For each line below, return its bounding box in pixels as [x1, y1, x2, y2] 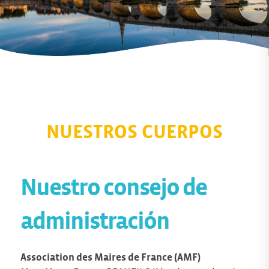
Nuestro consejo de [20, 174, 207, 201]
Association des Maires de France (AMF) [20, 252, 201, 263]
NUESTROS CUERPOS [46, 121, 223, 143]
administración [20, 208, 169, 234]
